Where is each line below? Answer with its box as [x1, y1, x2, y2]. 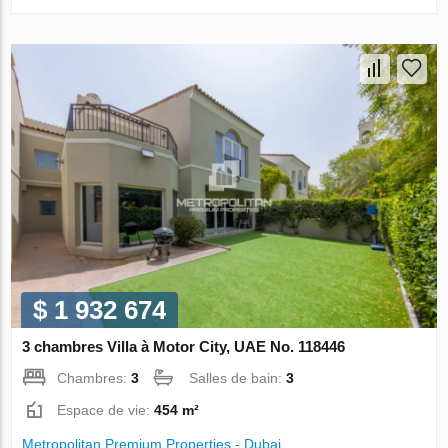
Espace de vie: [57, 401, 155, 418]
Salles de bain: [189, 369, 287, 386]
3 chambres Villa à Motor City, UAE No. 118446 [22, 337, 346, 355]
